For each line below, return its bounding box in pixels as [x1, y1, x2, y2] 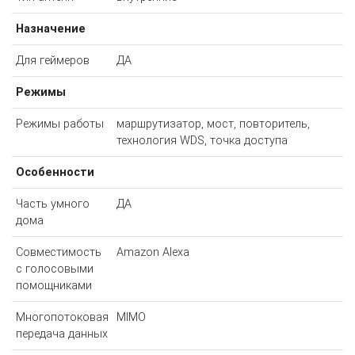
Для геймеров [15, 54, 90, 68]
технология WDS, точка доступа [116, 134, 288, 148]
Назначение [15, 22, 86, 36]
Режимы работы [15, 117, 104, 132]
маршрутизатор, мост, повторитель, [116, 117, 310, 132]
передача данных [15, 327, 108, 342]
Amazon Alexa [116, 246, 189, 260]
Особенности [15, 166, 94, 180]
